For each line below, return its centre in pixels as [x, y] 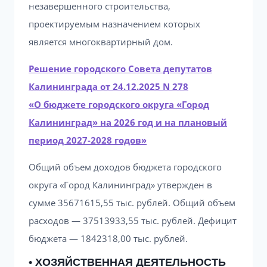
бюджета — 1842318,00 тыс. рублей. [108, 238]
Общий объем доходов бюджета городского [125, 167]
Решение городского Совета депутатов [120, 69]
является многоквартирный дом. [101, 42]
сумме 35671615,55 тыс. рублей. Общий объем [132, 203]
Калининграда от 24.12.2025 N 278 [108, 86]
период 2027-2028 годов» [88, 140]
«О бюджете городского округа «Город [119, 104]
